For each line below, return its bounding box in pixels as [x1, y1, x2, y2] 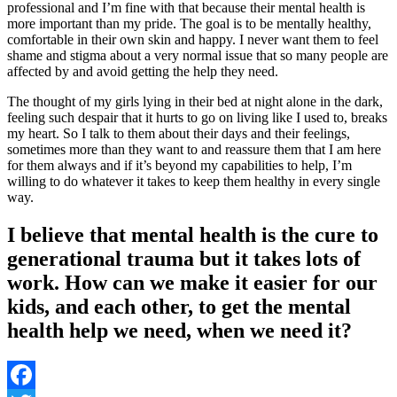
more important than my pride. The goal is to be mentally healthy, [7, 15, 371, 31]
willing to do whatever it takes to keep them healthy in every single [7, 173, 380, 189]
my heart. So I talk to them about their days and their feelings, [7, 125, 350, 141]
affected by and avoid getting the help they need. [7, 63, 278, 79]
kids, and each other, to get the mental [7, 294, 351, 318]
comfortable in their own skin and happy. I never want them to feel [7, 31, 378, 47]
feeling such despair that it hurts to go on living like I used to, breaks [7, 109, 387, 125]
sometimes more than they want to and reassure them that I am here [7, 141, 381, 157]
